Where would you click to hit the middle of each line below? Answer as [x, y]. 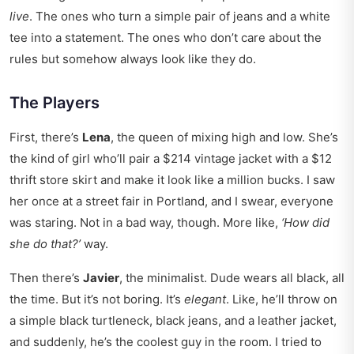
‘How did [305, 223]
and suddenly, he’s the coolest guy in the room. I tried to [166, 342]
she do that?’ [45, 244]
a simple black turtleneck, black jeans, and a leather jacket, [173, 321]
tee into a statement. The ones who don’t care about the [166, 38]
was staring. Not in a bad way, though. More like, [145, 223]
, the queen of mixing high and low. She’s [224, 137]
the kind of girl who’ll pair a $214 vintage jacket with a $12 [171, 159]
